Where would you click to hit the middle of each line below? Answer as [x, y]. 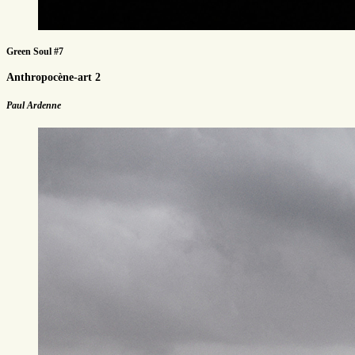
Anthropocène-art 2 [53, 77]
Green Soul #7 [35, 51]
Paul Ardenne [34, 105]
